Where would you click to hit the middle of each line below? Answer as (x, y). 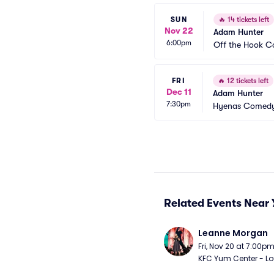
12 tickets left (247, 81)
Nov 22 (179, 30)
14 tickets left (247, 20)
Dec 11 (179, 91)
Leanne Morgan (233, 233)
